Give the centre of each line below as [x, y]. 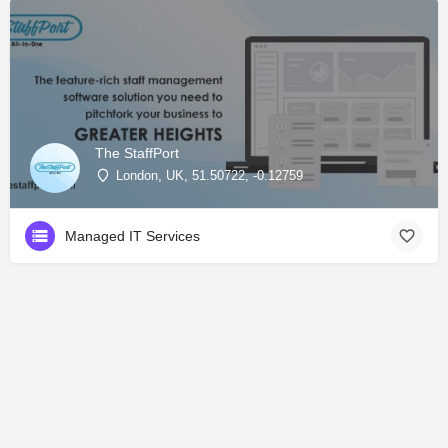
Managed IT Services [132, 236]
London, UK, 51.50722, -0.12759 [209, 175]
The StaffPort [137, 152]
